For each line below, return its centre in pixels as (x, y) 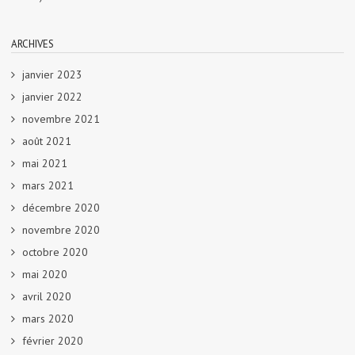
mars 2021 (48, 185)
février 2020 (53, 340)
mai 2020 (45, 274)
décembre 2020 (61, 207)
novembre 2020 (61, 229)
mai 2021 (45, 163)
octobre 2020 (55, 252)
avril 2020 (47, 296)
